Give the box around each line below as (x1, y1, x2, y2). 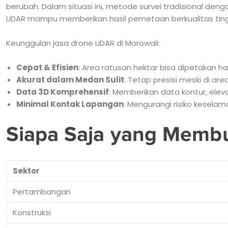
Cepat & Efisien (16, 62, 78, 73)
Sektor (12, 165, 40, 176)
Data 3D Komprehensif (16, 86, 109, 97)
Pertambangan (12, 186, 71, 197)
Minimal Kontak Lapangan (16, 98, 124, 109)
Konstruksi (12, 207, 51, 218)
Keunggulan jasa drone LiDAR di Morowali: (6, 37, 160, 48)
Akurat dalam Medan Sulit (16, 74, 124, 85)
